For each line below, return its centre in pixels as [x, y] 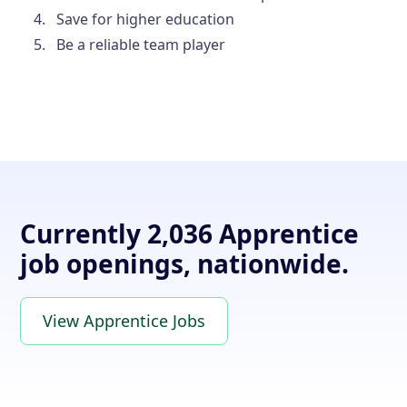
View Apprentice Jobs [124, 320]
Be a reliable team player [141, 44]
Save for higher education [146, 19]
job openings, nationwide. [185, 263]
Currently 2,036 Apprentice [190, 233]
